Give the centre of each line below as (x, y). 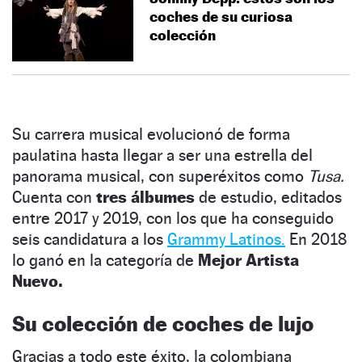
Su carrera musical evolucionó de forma (151, 134)
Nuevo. (37, 281)
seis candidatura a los (90, 239)
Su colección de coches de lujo (163, 323)
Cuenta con (54, 197)
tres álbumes (147, 197)
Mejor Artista (248, 260)
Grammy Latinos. (226, 239)
